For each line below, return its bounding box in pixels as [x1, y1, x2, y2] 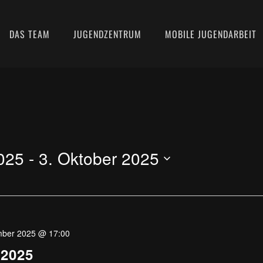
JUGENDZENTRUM [73, 26, 141, 41]
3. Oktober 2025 [39, 146, 159, 170]
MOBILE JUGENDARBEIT [165, 26, 257, 41]
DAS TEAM [9, 26, 50, 41]
